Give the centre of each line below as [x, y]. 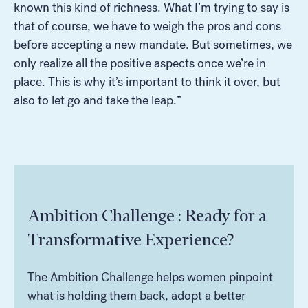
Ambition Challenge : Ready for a [147, 215]
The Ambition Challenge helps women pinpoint [150, 277]
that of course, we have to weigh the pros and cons [147, 26]
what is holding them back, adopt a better [136, 295]
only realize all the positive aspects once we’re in [140, 63]
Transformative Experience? [131, 239]
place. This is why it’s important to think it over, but [147, 81]
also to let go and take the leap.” [98, 100]
